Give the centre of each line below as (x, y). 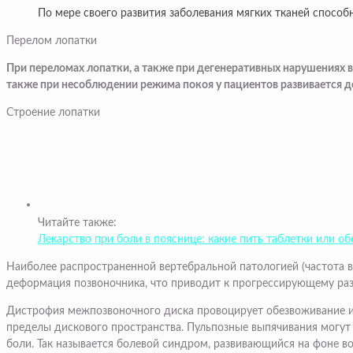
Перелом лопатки (52, 41)
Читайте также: (77, 223)
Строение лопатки (53, 113)
